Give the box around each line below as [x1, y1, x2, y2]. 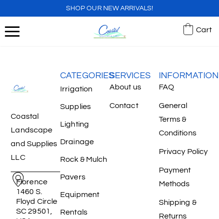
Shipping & [158, 198, 197, 207]
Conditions [158, 129, 197, 137]
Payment [158, 166, 191, 175]
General [158, 102, 188, 110]
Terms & [158, 115, 187, 124]
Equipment [60, 191, 100, 199]
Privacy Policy [158, 148, 208, 156]
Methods [158, 180, 190, 188]
